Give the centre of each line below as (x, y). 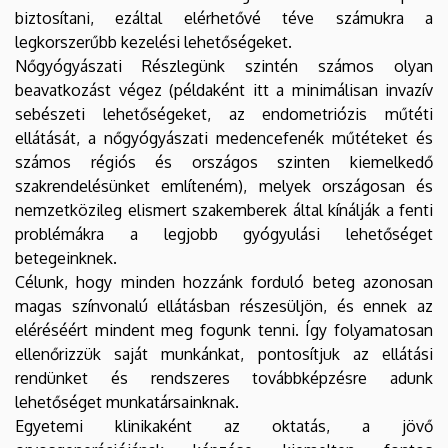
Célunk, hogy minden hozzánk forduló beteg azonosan (224, 281)
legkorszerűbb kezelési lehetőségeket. (155, 41)
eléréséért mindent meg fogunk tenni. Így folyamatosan (224, 329)
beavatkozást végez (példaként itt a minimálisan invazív (224, 89)
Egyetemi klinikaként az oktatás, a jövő (224, 425)
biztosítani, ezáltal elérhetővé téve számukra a (224, 17)
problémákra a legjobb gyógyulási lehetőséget (224, 233)
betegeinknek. (66, 257)
